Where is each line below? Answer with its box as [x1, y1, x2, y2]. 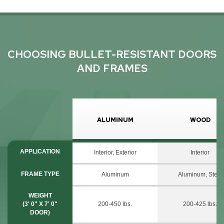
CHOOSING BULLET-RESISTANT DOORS [7, 47, 216, 61]
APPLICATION [20, 147, 60, 155]
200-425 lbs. [183, 200, 217, 207]
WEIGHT [28, 191, 52, 199]
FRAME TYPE [20, 170, 59, 177]
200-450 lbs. [98, 200, 132, 207]
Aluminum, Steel [177, 170, 222, 178]
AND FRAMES [76, 61, 147, 75]
